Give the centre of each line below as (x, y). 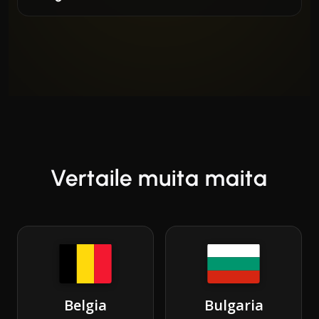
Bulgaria (234, 305)
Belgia (85, 305)
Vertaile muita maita (159, 178)
